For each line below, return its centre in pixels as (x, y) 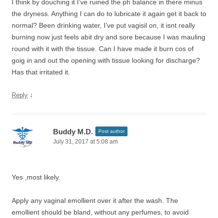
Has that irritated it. (41, 72)
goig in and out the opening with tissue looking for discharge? (106, 60)
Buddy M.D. (73, 132)
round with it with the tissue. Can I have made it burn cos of (103, 49)
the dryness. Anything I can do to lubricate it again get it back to (109, 14)
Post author (111, 131)
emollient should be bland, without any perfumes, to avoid (100, 212)
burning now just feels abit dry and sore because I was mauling (109, 37)
